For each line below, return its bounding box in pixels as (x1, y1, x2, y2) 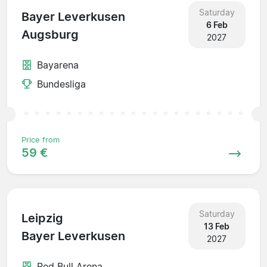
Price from (21, 135, 60, 144)
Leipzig (21, 211, 63, 226)
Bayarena (37, 58, 79, 71)
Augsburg (21, 27, 79, 42)
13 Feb (204, 221, 230, 231)
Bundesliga (37, 77, 86, 90)
